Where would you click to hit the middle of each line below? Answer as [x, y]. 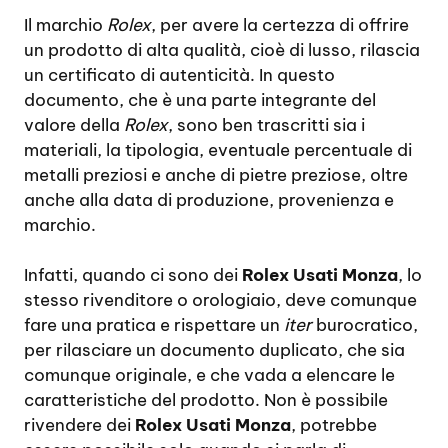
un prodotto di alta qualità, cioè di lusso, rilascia [222, 49]
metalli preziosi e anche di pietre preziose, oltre [216, 174]
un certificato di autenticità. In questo [179, 74]
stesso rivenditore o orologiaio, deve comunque [220, 300]
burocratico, [365, 325]
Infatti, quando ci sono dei [133, 275]
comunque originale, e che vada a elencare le [209, 375]
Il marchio [65, 24]
